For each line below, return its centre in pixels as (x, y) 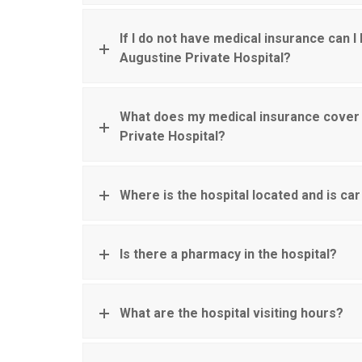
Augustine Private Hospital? (205, 58)
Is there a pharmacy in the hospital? (228, 255)
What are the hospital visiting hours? (232, 314)
